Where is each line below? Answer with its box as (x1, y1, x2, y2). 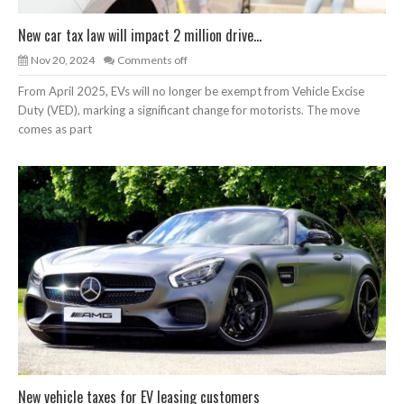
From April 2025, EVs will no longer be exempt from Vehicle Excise (18, 83, 364, 98)
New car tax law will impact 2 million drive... (18, 23, 262, 46)
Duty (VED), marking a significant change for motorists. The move (18, 102, 360, 117)
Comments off (117, 52, 188, 67)
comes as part (18, 121, 92, 136)
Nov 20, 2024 (31, 52, 95, 67)
